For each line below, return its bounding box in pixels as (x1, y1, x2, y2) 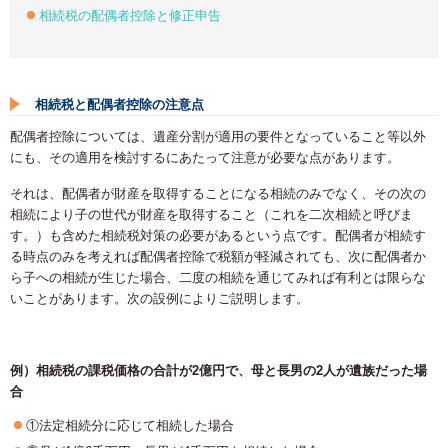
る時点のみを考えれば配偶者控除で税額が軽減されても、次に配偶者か (10, 248, 426, 264)
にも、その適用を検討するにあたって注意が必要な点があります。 (10, 149, 400, 165)
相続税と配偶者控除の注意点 (35, 96, 204, 112)
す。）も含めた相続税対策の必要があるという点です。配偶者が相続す (10, 227, 426, 243)
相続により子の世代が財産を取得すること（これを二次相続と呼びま (10, 206, 413, 222)
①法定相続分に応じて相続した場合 (26, 417, 234, 433)
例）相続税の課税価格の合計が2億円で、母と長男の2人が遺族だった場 (10, 362, 427, 378)
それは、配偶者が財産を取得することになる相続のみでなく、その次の (10, 185, 426, 201)
